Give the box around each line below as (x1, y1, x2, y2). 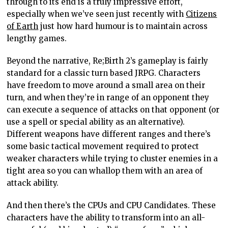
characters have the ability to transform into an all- (7, 212, 206, 222)
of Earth (7, 21, 39, 31)
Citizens (186, 9, 217, 19)
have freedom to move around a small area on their (7, 80, 206, 90)
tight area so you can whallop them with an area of (7, 165, 203, 176)
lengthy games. (7, 33, 67, 43)
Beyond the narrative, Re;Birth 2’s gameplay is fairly (7, 55, 209, 66)
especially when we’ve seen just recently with (7, 9, 186, 19)
